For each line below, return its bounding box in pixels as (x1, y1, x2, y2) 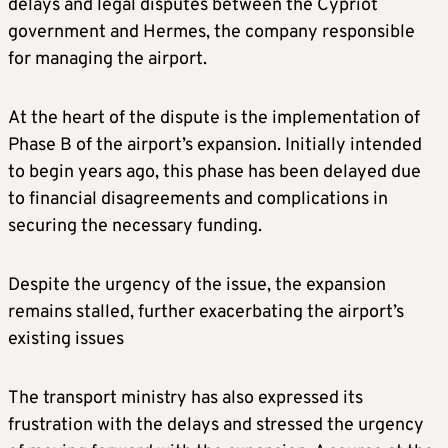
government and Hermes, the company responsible (8, 20, 415, 44)
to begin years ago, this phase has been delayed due (8, 160, 421, 184)
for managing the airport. (8, 47, 207, 71)
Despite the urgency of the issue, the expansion (8, 273, 386, 297)
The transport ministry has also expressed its (8, 386, 363, 410)
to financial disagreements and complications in (8, 187, 388, 211)
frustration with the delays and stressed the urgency (8, 413, 424, 437)
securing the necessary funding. (8, 214, 266, 238)
